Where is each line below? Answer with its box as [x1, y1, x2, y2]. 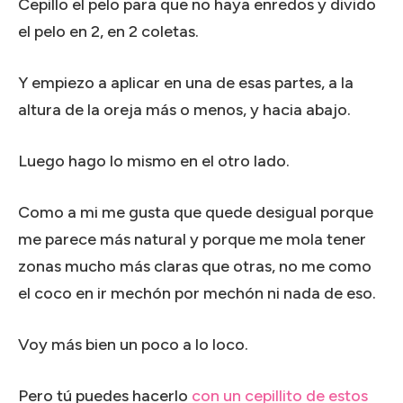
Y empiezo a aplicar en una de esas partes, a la [18, 72, 354, 93]
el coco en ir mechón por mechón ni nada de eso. [18, 282, 376, 303]
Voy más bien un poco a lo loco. [18, 334, 248, 354]
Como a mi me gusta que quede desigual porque [18, 201, 373, 222]
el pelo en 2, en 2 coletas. [18, 21, 199, 41]
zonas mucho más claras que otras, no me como [18, 255, 372, 276]
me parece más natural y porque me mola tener [18, 228, 366, 249]
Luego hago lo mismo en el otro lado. [18, 150, 290, 171]
